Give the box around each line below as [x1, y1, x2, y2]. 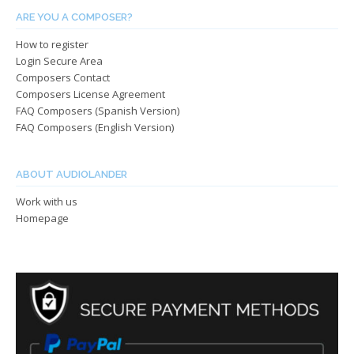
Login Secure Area [16, 53, 103, 68]
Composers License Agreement [16, 86, 165, 101]
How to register [16, 36, 88, 51]
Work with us [16, 194, 77, 209]
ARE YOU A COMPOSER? [16, 10, 133, 23]
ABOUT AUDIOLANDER [16, 168, 127, 180]
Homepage [16, 210, 69, 225]
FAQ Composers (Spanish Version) [16, 103, 179, 118]
